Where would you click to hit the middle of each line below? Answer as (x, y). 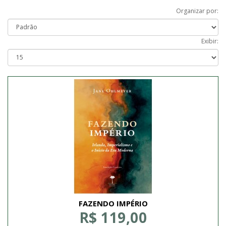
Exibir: (210, 41)
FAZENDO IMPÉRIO (113, 203)
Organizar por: (197, 11)
